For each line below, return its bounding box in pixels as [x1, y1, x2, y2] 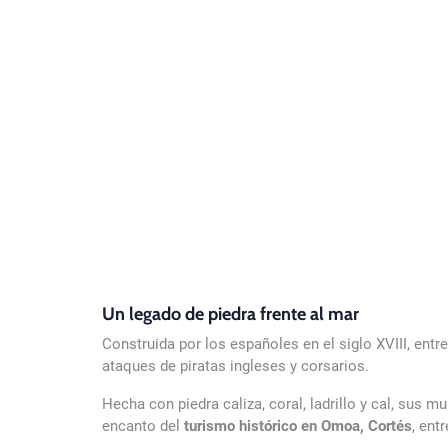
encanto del [102, 417, 184, 436]
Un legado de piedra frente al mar [102, 303, 359, 326]
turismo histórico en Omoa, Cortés [184, 417, 412, 436]
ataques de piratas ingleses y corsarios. [102, 357, 369, 376]
